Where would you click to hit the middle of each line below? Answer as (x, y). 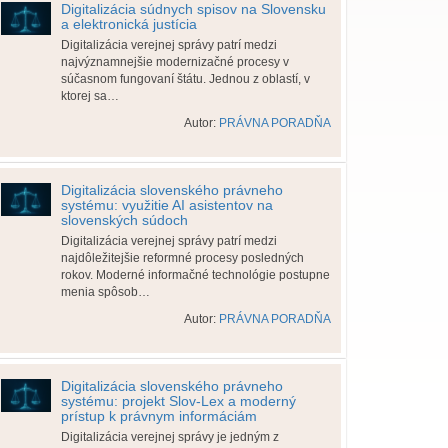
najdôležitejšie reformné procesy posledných (182, 258)
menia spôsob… (105, 292)
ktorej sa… (90, 96)
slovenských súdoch (124, 220)
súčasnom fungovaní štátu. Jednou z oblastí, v (185, 79)
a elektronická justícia (129, 24)
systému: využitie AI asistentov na (167, 205)
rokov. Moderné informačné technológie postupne (195, 275)
